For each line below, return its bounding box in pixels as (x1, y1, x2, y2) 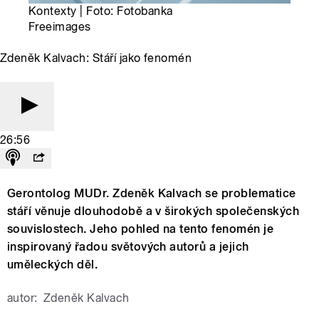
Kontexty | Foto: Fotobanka (28, 4, 173, 19)
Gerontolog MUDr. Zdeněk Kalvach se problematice (7, 187, 296, 201)
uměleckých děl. (7, 258, 98, 272)
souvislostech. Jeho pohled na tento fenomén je (7, 222, 274, 236)
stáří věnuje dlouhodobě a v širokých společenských (7, 204, 300, 219)
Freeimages (28, 20, 91, 34)
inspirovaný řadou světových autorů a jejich (7, 240, 249, 254)
